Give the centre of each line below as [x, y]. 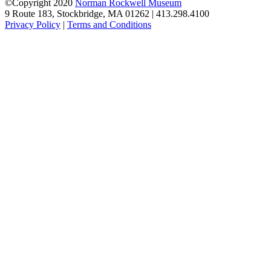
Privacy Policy [33, 25]
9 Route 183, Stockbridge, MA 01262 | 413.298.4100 [107, 14]
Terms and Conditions [109, 25]
